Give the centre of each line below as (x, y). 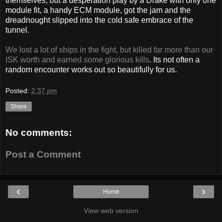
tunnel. (17, 30)
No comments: (39, 133)
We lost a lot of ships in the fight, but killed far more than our (109, 50)
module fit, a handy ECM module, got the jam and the (98, 10)
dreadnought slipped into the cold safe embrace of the (99, 20)
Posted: (18, 91)
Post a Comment (43, 154)
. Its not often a (174, 59)
